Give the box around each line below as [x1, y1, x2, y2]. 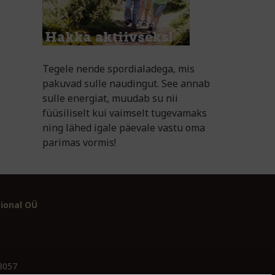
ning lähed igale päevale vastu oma [42, 120, 205, 134]
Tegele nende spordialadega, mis [42, 61, 195, 76]
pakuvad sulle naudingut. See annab [42, 76, 210, 90]
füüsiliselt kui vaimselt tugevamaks [42, 106, 207, 120]
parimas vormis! [42, 135, 116, 149]
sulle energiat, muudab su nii [42, 91, 178, 105]
